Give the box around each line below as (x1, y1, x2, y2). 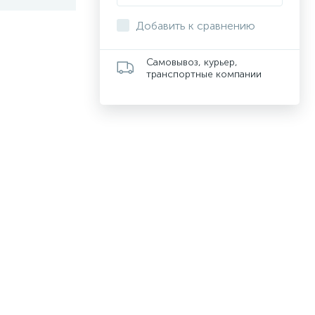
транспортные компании (146, 68, 262, 80)
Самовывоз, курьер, (146, 56, 238, 68)
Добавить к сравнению (136, 19, 255, 32)
